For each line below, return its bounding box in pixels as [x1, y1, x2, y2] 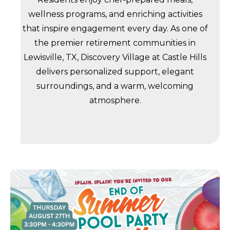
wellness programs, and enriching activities [28, 9, 202, 19]
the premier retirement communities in [34, 38, 196, 48]
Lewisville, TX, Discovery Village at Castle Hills [24, 52, 206, 62]
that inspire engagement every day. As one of [22, 24, 208, 33]
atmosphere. [89, 95, 141, 105]
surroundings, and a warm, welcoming [36, 81, 194, 91]
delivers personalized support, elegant [36, 67, 194, 76]
